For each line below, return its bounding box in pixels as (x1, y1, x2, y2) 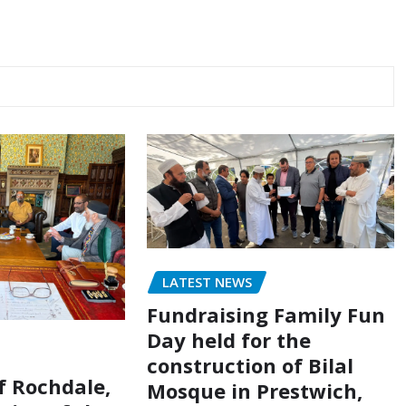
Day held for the (146, 326, 311, 354)
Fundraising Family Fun (146, 301, 385, 329)
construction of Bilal (146, 352, 353, 380)
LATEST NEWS (161, 272, 252, 291)
